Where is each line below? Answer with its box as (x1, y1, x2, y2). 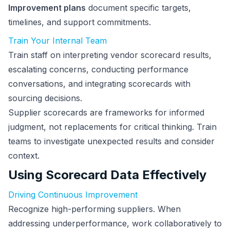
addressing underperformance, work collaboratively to (8, 218, 222, 228)
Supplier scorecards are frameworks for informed (8, 107, 204, 118)
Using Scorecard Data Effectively (8, 167, 206, 182)
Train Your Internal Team (8, 35, 107, 46)
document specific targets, (86, 3, 191, 13)
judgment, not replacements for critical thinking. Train (8, 122, 217, 132)
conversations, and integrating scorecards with (8, 79, 190, 89)
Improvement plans (8, 3, 86, 13)
